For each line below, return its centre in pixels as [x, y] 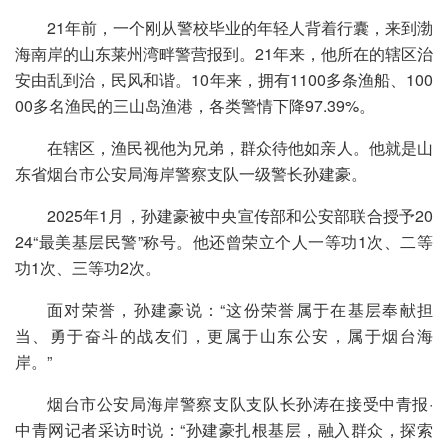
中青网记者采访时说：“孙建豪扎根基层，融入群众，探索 [224, 429]
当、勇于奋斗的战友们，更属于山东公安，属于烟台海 [224, 335]
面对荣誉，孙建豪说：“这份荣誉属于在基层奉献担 [240, 309]
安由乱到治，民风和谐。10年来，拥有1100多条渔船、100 [224, 79]
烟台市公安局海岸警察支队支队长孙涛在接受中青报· [240, 403]
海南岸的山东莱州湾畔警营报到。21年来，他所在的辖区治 [224, 53]
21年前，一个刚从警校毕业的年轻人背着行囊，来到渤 [240, 27]
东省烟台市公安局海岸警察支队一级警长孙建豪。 [191, 173]
